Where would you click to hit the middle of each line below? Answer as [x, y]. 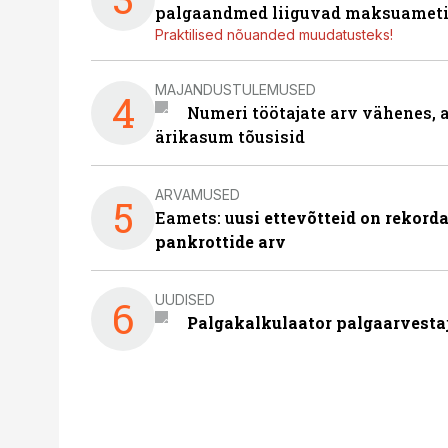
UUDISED [185, 299]
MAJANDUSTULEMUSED [235, 89]
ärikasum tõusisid [230, 136]
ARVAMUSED [197, 194]
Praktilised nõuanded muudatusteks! [274, 34]
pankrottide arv [220, 241]
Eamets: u [195, 217]
